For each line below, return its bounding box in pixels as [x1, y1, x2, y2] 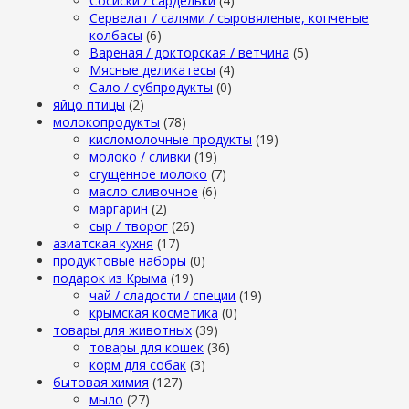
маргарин [89, 200, 148, 217]
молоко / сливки [89, 148, 191, 165]
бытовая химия [53, 373, 149, 391]
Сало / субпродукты [89, 79, 213, 96]
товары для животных [53, 321, 192, 339]
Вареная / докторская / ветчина [89, 44, 289, 61]
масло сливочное [89, 183, 198, 200]
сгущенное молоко [89, 165, 207, 183]
